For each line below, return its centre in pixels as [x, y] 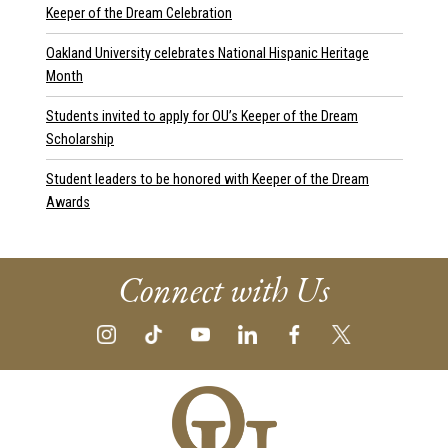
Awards [68, 202]
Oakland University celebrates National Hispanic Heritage [207, 53]
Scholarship [80, 139]
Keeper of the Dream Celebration [139, 13]
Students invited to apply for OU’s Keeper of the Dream [202, 116]
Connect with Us [224, 289]
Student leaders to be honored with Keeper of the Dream [207, 179]
